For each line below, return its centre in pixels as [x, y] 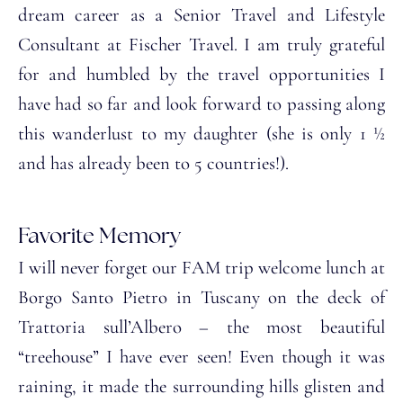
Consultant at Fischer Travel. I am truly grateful [201, 44]
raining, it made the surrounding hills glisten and [201, 386]
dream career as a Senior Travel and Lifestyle [201, 14]
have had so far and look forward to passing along [201, 103]
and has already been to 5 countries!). [153, 163]
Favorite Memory [99, 237]
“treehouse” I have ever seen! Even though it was [201, 356]
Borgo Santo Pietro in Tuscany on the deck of [201, 297]
